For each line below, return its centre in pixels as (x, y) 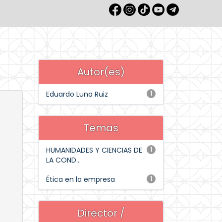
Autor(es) (101, 72)
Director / (101, 213)
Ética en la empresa (81, 179)
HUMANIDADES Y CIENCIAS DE (94, 150)
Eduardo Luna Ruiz (77, 94)
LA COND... (63, 160)
